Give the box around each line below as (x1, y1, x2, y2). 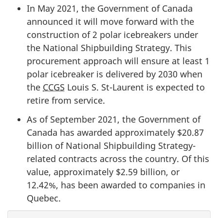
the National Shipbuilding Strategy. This (27, 42, 192, 54)
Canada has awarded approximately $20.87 (27, 126, 204, 138)
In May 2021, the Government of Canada (27, 2, 193, 15)
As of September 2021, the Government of (27, 113, 200, 125)
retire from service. (27, 94, 105, 107)
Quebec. (27, 192, 61, 204)
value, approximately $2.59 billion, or (27, 165, 180, 178)
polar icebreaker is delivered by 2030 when (27, 68, 202, 80)
